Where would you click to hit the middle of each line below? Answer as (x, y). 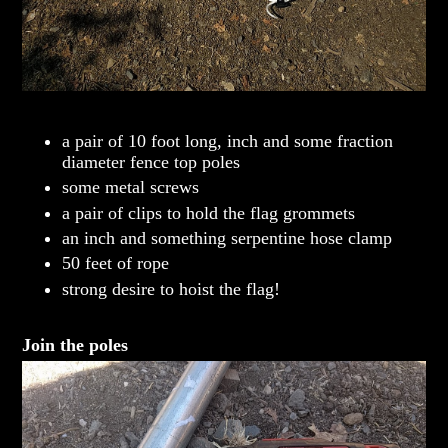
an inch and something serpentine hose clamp (227, 237)
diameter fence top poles (151, 161)
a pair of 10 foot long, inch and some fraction (228, 140)
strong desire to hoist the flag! (171, 288)
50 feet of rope (116, 263)
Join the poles (75, 344)
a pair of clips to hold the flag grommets (209, 212)
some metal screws (131, 187)
